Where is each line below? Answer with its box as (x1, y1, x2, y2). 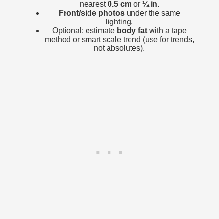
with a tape (147, 26, 187, 35)
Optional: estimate (52, 26, 117, 35)
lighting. (106, 17, 133, 26)
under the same (124, 8, 180, 17)
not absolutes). (94, 44, 145, 52)
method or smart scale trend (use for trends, (44, 35, 194, 44)
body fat (116, 26, 147, 35)
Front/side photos (58, 8, 125, 17)
